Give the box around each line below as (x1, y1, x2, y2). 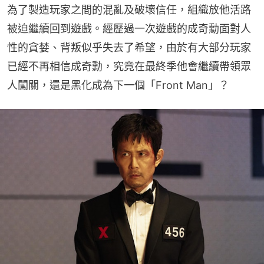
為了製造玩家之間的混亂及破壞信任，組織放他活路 (7, 4, 251, 16)
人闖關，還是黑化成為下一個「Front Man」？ (7, 79, 229, 92)
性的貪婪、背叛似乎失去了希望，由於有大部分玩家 (7, 41, 251, 54)
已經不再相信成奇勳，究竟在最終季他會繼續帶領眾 (7, 60, 251, 73)
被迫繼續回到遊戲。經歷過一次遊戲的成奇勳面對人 (7, 22, 251, 35)
